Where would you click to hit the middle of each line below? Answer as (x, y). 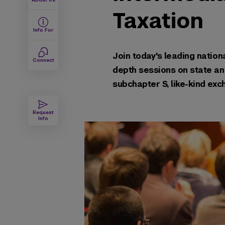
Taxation (158, 21)
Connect (43, 60)
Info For (43, 30)
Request (43, 113)
